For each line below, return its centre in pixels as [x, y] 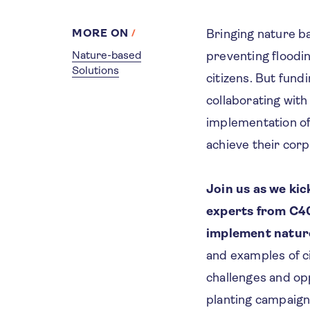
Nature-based [107, 55]
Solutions [95, 70]
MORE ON [100, 33]
